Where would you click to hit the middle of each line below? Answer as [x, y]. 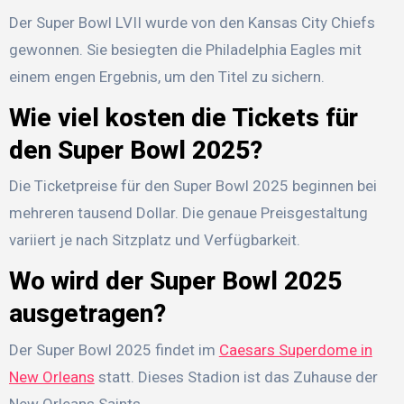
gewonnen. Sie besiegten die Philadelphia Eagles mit [185, 49]
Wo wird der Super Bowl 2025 [175, 281]
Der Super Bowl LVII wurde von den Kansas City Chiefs [192, 22]
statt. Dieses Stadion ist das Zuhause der [236, 376]
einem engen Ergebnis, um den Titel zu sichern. [166, 76]
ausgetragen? [87, 314]
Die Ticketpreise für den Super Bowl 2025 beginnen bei [193, 186]
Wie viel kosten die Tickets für [183, 117]
